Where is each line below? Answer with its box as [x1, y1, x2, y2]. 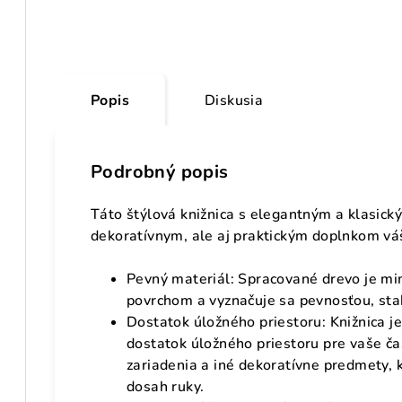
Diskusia [205, 91, 264, 111]
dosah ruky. [127, 377, 205, 398]
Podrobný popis [91, 160, 229, 185]
